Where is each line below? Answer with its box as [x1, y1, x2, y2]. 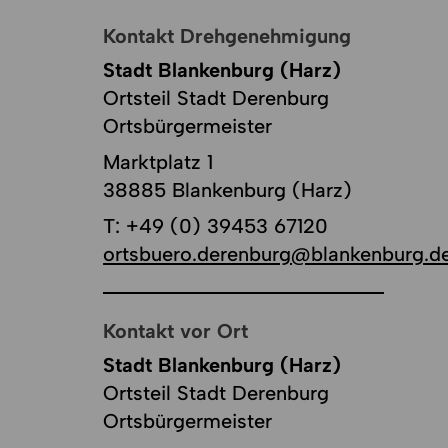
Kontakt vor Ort [103, 318, 249, 343]
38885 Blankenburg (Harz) [103, 177, 353, 202]
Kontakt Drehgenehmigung [103, 23, 352, 48]
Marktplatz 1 [103, 149, 214, 174]
